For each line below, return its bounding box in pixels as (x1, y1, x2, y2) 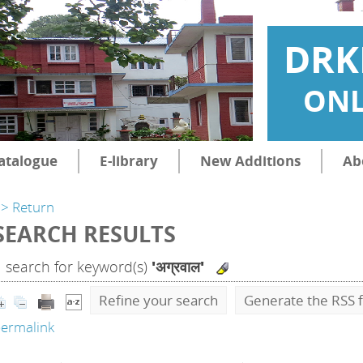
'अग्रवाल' (152, 257, 204, 276)
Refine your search (99, 291, 218, 310)
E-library (99, 152, 158, 170)
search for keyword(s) (2, 257, 152, 276)
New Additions (199, 152, 301, 170)
